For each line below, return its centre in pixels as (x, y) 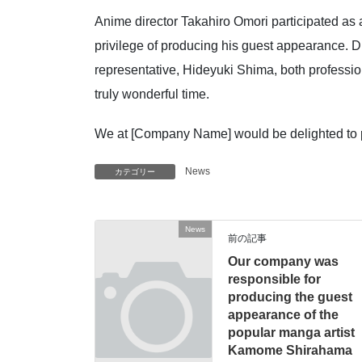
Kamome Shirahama (290, 350)
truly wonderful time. (152, 94)
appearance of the (284, 314)
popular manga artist (292, 332)
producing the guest (290, 297)
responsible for (275, 279)
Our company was (284, 261)
